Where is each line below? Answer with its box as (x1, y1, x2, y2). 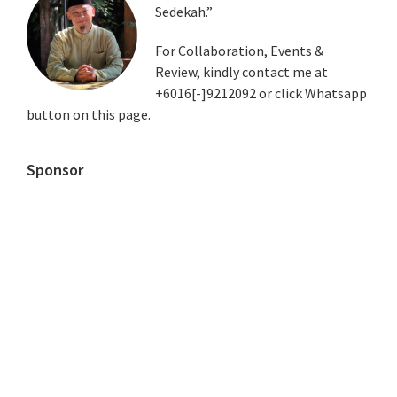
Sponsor (27, 160, 83, 180)
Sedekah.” (155, 3, 213, 20)
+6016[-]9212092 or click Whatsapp (155, 84, 367, 102)
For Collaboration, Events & (155, 42, 323, 59)
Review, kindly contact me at (155, 63, 328, 81)
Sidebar (26, 6, 102, 36)
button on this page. (27, 105, 151, 123)
